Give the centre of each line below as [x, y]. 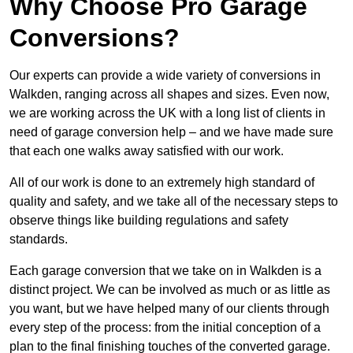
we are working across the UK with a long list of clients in [167, 113]
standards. [39, 239]
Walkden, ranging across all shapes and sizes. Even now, [169, 94]
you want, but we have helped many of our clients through [169, 308]
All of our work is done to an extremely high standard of [162, 182]
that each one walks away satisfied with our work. [147, 150]
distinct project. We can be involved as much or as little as [170, 289]
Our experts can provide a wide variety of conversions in [165, 75]
